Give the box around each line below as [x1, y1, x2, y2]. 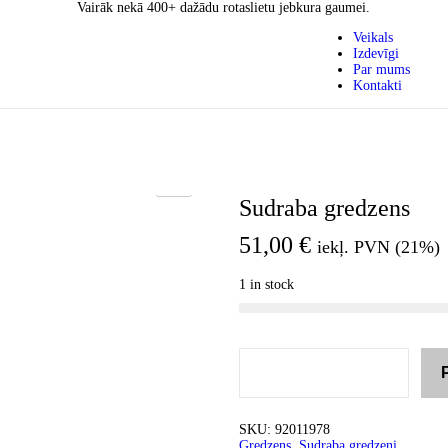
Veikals [353, 30, 393, 45]
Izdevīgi [353, 46, 399, 61]
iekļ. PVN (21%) [317, 237, 440, 257]
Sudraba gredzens [239, 195, 410, 221]
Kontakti [353, 78, 402, 93]
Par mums [353, 62, 410, 77]
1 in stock [239, 277, 294, 292]
